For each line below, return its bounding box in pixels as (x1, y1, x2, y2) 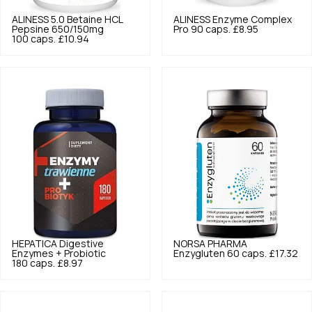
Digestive (59, 238, 104, 249)
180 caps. (12, 258, 55, 268)
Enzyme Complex (212, 15, 292, 25)
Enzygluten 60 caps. (173, 248, 267, 258)
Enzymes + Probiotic (12, 248, 106, 258)
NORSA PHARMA (173, 238, 247, 249)
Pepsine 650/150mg (12, 24, 104, 35)
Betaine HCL (67, 15, 123, 25)
